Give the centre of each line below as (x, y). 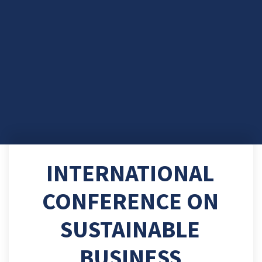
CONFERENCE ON (130, 201)
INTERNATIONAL (130, 173)
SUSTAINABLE (130, 229)
